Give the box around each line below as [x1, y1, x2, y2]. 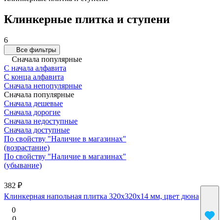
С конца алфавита [4, 72, 64, 81]
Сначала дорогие [4, 108, 60, 116]
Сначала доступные [4, 125, 70, 134]
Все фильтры [16, 46, 56, 54]
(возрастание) [4, 143, 50, 152]
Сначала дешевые [4, 99, 63, 108]
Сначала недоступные [4, 116, 78, 125]
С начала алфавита [4, 63, 66, 72]
